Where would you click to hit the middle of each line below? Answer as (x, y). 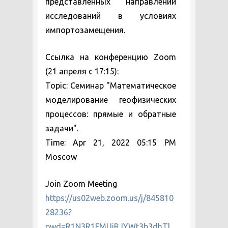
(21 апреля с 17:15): (82, 71)
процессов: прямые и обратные (111, 114)
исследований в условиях (111, 16)
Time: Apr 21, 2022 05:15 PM (111, 142)
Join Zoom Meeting (81, 184)
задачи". (62, 128)
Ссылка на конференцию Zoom (111, 57)
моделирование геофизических (111, 100)
